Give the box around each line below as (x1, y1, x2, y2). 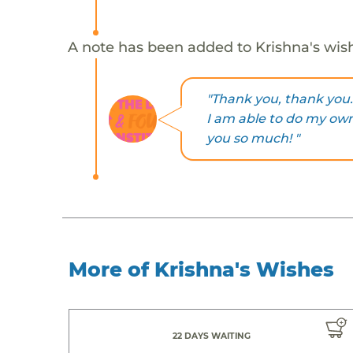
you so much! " (206, 131, 299, 147)
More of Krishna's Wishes (69, 257, 335, 281)
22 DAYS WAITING (173, 330, 251, 341)
